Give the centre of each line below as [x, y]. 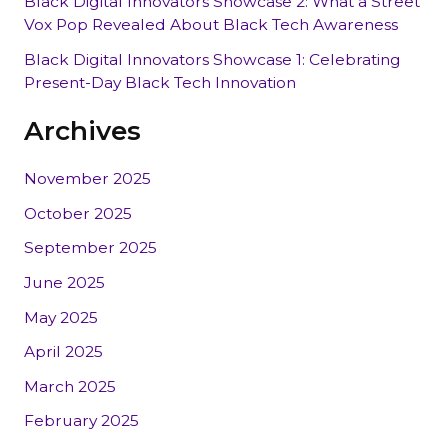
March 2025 [69, 386]
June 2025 [64, 282]
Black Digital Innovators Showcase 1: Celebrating [212, 60]
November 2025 [87, 179]
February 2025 [81, 421]
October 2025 [77, 213]
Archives [82, 130]
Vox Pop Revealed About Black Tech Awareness [210, 25]
